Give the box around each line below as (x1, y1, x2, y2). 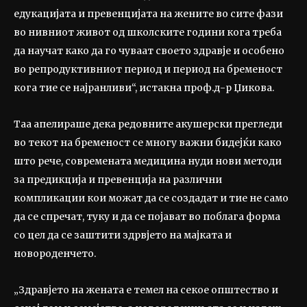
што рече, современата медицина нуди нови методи (14, 155, 282, 168)
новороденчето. (14, 247, 96, 260)
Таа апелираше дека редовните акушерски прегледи (14, 118, 282, 131)
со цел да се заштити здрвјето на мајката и (14, 229, 232, 242)
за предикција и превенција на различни (14, 173, 222, 186)
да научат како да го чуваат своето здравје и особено (14, 45, 284, 58)
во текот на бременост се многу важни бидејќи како (14, 136, 282, 149)
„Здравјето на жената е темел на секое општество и (14, 284, 278, 297)
